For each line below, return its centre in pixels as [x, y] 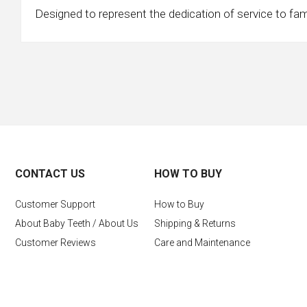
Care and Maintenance [202, 243]
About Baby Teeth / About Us [77, 224]
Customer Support [56, 205]
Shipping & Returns [195, 224]
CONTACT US [50, 174]
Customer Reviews [56, 243]
